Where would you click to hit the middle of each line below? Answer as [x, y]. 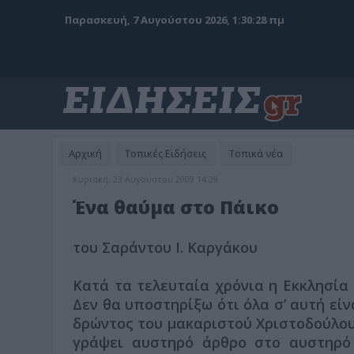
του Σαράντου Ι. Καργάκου [165, 247]
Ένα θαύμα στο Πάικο [176, 207]
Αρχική [85, 153]
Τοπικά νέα [256, 153]
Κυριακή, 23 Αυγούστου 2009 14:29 [145, 179]
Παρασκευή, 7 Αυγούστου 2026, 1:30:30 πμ [175, 20]
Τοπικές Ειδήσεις [166, 153]
